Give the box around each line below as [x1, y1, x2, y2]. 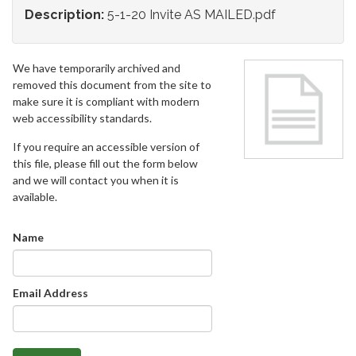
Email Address [12, 285, 88, 300]
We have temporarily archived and [12, 60, 180, 75]
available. [12, 189, 57, 203]
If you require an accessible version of [12, 139, 199, 153]
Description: [25, 6, 104, 22]
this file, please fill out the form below [12, 156, 198, 170]
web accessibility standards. [12, 110, 152, 125]
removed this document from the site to [12, 77, 211, 91]
